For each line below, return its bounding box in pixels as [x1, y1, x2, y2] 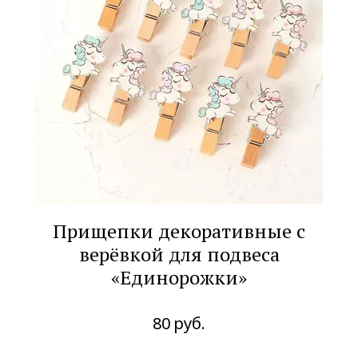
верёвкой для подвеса [78, 241, 280, 267]
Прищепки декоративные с [53, 217, 305, 244]
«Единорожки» [111, 264, 247, 290]
